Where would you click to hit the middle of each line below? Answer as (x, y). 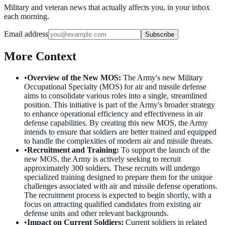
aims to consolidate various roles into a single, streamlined (116, 95)
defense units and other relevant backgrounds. (96, 213)
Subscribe (160, 34)
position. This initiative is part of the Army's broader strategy (120, 104)
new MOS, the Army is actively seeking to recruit (102, 159)
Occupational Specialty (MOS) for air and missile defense (115, 86)
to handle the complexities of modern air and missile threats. (119, 141)
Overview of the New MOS (73, 77)
